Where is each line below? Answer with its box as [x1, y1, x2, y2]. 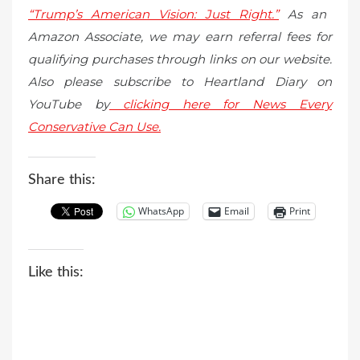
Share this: [28, 172, 96, 187]
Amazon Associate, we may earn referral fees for [28, 29, 332, 45]
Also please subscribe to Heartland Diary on [28, 74, 332, 90]
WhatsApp [138, 204, 184, 219]
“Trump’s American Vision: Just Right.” [28, 6, 279, 22]
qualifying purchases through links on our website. [28, 51, 332, 67]
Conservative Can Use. [28, 119, 161, 135]
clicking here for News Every [108, 96, 333, 112]
